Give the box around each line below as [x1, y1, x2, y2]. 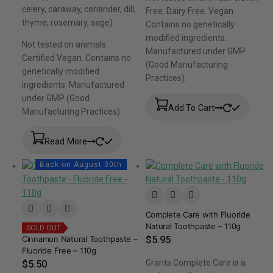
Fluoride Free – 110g [22, 246, 96, 256]
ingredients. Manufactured [22, 80, 124, 90]
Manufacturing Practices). [22, 107, 122, 117]
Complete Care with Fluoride [145, 210, 250, 220]
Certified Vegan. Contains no [22, 53, 131, 63]
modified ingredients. [145, 33, 227, 43]
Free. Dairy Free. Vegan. [145, 6, 235, 16]
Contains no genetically [145, 19, 235, 30]
